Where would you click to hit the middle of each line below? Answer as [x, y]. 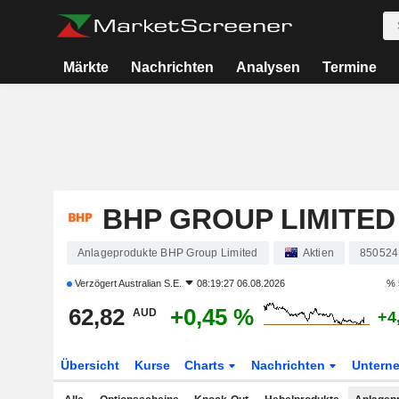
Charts [207, 365]
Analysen [268, 67]
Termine [349, 67]
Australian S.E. [150, 283]
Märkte [86, 67]
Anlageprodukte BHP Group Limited [167, 253]
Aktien [318, 253]
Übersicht [90, 365]
